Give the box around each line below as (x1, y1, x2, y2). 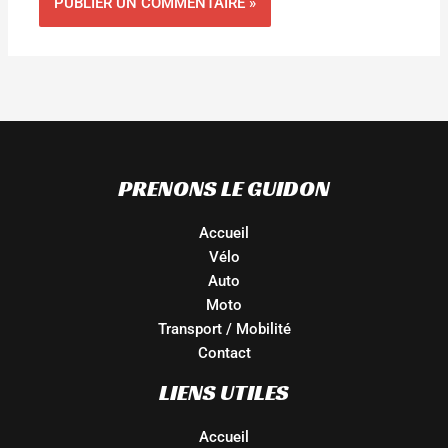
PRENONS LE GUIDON (118, 174, 330, 203)
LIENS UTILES (159, 378, 289, 407)
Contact (197, 344, 251, 363)
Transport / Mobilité (157, 320, 291, 339)
